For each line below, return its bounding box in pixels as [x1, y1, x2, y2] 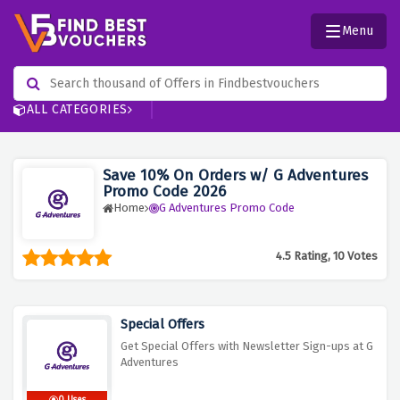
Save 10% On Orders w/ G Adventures [103, 166, 368, 186]
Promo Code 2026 [103, 182, 226, 202]
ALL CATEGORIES [26, 102, 129, 118]
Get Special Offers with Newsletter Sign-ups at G [121, 339, 373, 354]
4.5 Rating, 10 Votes [276, 249, 378, 263]
